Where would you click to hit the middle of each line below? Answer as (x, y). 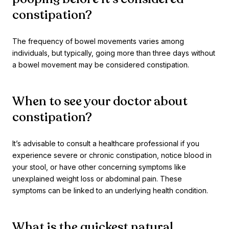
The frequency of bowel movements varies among (98, 41)
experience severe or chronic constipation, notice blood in (112, 155)
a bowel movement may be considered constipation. (101, 65)
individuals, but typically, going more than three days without (114, 53)
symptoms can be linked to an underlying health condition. (110, 191)
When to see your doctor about (100, 102)
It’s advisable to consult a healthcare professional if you (106, 144)
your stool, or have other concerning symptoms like (99, 167)
